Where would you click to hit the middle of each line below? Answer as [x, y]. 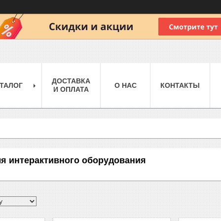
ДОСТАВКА [71, 81]
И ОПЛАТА [71, 89]
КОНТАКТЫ [180, 85]
